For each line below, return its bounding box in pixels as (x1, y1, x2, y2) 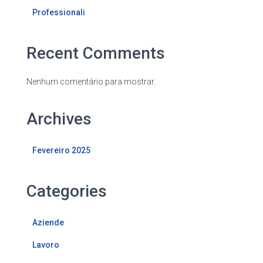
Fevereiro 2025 (32, 145, 90, 155)
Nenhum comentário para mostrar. (26, 76, 156, 86)
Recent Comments (26, 43, 165, 63)
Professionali (32, 7, 85, 17)
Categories (26, 181, 107, 201)
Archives (26, 109, 92, 129)
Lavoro (32, 240, 59, 249)
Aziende (32, 217, 64, 227)
